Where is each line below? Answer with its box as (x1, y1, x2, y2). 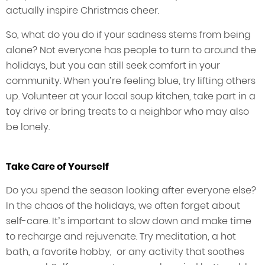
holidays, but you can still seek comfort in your (6, 59, 220, 73)
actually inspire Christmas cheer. (6, 4, 159, 18)
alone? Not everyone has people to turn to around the (6, 43, 256, 57)
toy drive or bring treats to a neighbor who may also (6, 105, 249, 119)
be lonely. (6, 120, 50, 134)
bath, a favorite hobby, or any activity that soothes (6, 245, 244, 259)
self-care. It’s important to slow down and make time (6, 214, 251, 228)
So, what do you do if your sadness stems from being (6, 28, 251, 42)
